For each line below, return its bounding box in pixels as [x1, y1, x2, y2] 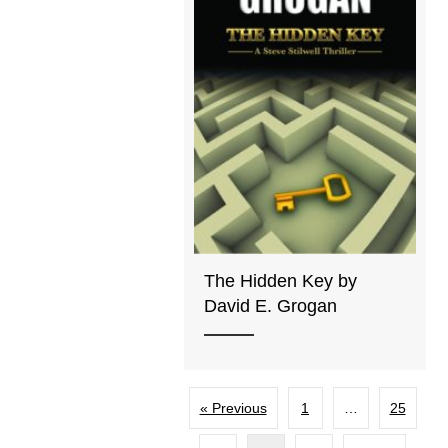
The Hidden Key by [204, 270, 358, 291]
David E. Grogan [204, 295, 338, 316]
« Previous [199, 400, 267, 417]
